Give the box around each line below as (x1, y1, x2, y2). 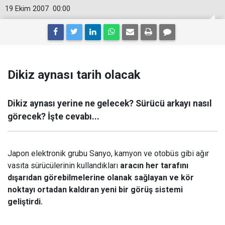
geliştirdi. (8, 197, 43, 206)
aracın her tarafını (120, 161, 188, 170)
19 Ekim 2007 (5, 5, 49, 13)
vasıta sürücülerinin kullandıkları (8, 161, 120, 170)
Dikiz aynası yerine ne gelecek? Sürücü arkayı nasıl (8, 98, 212, 108)
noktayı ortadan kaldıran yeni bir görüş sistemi (8, 185, 183, 194)
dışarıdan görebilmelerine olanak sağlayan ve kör (8, 173, 194, 182)
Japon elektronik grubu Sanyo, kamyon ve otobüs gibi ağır (8, 149, 209, 158)
